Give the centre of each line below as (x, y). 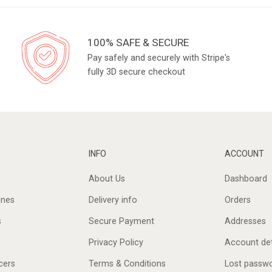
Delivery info (113, 200)
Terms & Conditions (127, 264)
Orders (237, 200)
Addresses (245, 222)
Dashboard (246, 179)
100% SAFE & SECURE (138, 43)
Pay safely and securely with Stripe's (159, 58)
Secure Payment (121, 222)
